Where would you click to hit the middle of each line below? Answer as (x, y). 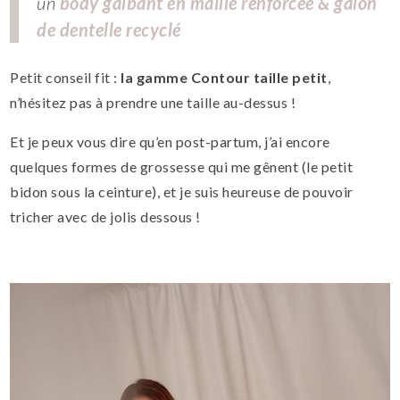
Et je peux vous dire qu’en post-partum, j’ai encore (170, 141)
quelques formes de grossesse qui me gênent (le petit (182, 166)
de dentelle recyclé (109, 29)
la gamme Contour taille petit (222, 77)
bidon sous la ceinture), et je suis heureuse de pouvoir (182, 191)
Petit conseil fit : (64, 77)
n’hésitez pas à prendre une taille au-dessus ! (153, 102)
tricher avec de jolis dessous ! (105, 216)
